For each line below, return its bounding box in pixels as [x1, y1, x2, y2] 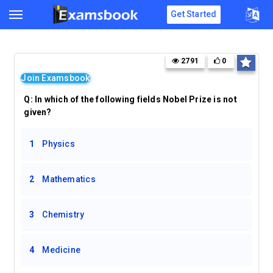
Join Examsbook [21, 73, 90, 83]
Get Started [171, 9, 217, 19]
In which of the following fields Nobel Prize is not [35, 94, 237, 104]
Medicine [42, 245, 81, 255]
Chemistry [42, 210, 85, 219]
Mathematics [42, 174, 96, 184]
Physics [42, 139, 75, 149]
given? [24, 107, 54, 117]
